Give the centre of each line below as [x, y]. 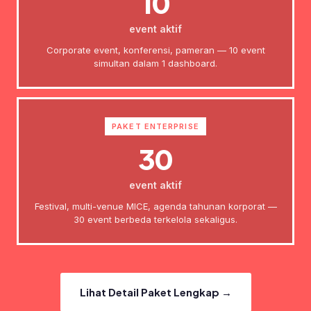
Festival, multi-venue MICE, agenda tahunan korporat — [155, 206]
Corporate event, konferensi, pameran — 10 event [155, 50]
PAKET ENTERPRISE [155, 126]
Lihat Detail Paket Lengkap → [155, 292]
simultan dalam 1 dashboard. [155, 63]
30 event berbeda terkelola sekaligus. [155, 219]
